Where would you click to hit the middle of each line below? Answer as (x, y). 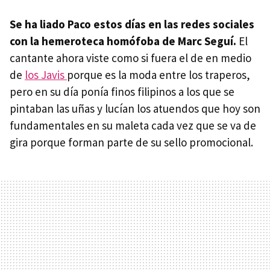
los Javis (46, 75)
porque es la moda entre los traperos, (159, 75)
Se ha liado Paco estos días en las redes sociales (132, 24)
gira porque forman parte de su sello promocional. (131, 143)
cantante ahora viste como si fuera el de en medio (130, 58)
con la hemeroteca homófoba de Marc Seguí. (123, 41)
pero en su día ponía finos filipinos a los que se (122, 92)
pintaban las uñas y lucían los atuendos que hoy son (135, 109)
